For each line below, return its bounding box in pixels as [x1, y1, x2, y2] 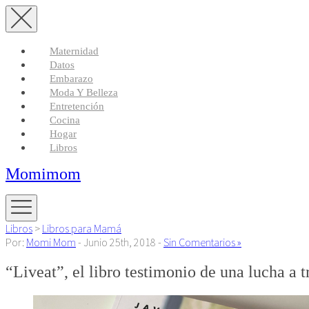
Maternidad [50, 46, 99, 57]
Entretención [50, 101, 104, 112]
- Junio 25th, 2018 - [76, 235, 163, 250]
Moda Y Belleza [50, 87, 118, 98]
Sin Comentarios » [163, 235, 241, 250]
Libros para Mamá [42, 221, 121, 236]
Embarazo [50, 73, 93, 84]
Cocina [50, 114, 80, 126]
